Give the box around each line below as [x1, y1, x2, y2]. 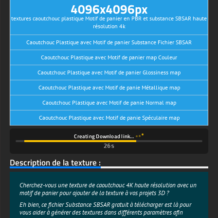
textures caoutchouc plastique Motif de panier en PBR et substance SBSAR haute [11, 14, 207, 22]
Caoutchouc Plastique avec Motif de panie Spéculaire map [38, 113, 180, 121]
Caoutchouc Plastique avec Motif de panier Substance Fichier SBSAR [26, 38, 192, 46]
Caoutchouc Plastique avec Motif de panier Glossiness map [37, 68, 181, 76]
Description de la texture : [10, 156, 101, 169]
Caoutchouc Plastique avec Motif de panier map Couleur [41, 53, 177, 61]
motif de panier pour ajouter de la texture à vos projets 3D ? [19, 188, 169, 197]
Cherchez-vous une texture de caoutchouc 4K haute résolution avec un [19, 181, 197, 189]
